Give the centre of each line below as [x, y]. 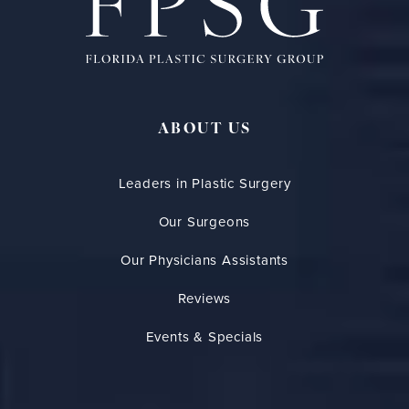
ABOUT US [204, 130]
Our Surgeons [204, 222]
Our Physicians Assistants [204, 261]
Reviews [204, 299]
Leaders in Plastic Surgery [204, 184]
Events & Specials [204, 337]
